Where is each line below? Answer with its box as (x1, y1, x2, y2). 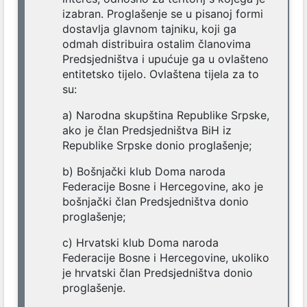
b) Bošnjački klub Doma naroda (62, 164, 225, 178)
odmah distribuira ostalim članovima (62, 37, 251, 51)
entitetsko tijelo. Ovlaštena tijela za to (62, 67, 259, 81)
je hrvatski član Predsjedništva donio (62, 266, 253, 280)
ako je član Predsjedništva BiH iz (62, 123, 232, 137)
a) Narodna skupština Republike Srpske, (62, 108, 269, 122)
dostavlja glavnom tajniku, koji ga (62, 22, 236, 36)
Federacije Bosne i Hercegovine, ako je (62, 180, 263, 193)
